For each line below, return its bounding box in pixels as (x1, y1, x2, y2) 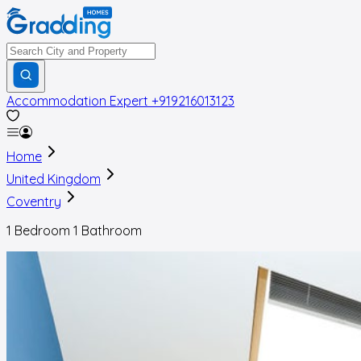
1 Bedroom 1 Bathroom (6, 222, 142, 239)
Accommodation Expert (6, 93, 148, 109)
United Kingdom (6, 171, 101, 187)
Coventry (6, 193, 61, 210)
